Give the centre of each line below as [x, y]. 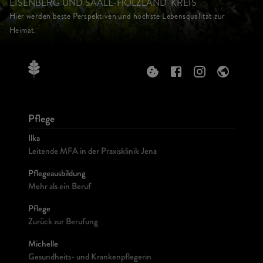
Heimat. [23, 30]
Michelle [43, 245]
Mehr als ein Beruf [60, 188]
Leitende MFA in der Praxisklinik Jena [92, 152]
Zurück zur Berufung [63, 223]
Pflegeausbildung [57, 175]
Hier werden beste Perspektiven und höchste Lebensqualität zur [117, 16]
